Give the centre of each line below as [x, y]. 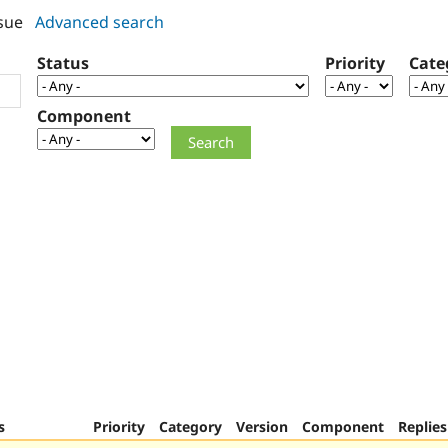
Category [190, 426]
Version [262, 426]
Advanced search [99, 21]
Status [63, 63]
